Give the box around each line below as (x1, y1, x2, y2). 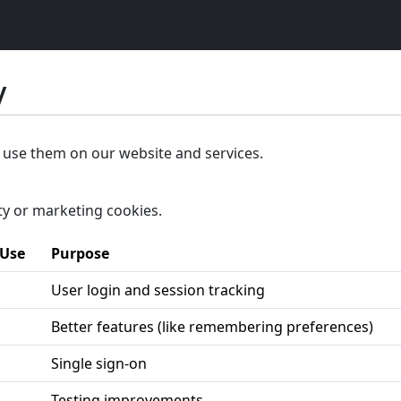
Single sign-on (51, 354, 147, 373)
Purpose (51, 243, 109, 263)
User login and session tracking (51, 280, 265, 300)
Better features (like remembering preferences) (51, 317, 373, 337)
